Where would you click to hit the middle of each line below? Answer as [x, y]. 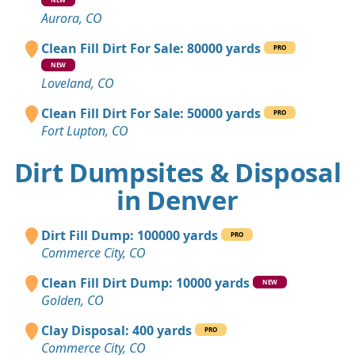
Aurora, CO [72, 19]
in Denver [177, 200]
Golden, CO [73, 301]
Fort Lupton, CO [85, 131]
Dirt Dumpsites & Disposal [177, 173]
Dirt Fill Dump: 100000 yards [130, 236]
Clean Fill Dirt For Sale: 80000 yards [151, 49]
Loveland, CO [78, 84]
